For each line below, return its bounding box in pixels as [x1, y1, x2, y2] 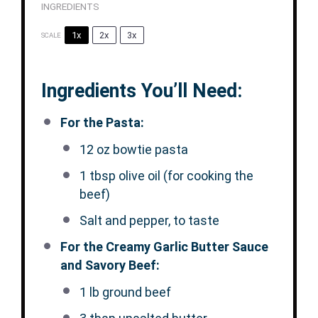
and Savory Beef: [60, 258, 160, 273]
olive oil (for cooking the [115, 168, 253, 183]
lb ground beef [86, 284, 171, 300]
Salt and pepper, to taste [79, 213, 219, 229]
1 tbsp [79, 168, 116, 183]
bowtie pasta [109, 141, 188, 157]
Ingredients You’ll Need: [40, 79, 242, 103]
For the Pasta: [60, 115, 144, 131]
